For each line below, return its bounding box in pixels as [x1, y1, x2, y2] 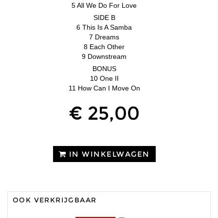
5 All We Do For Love [72, 1, 137, 9]
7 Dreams [89, 33, 119, 41]
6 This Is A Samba [76, 23, 132, 31]
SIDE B [93, 13, 115, 21]
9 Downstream [82, 52, 127, 60]
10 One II [90, 74, 119, 82]
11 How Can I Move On [68, 84, 140, 92]
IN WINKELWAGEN [69, 149, 150, 159]
